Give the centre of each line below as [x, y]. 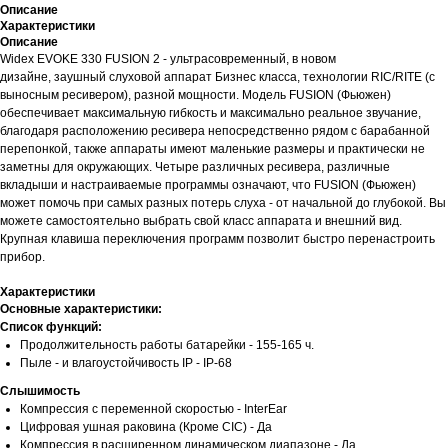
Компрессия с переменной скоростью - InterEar [153, 409]
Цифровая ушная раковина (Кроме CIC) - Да [146, 427]
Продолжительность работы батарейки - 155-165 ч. [167, 345]
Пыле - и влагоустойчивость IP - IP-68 [126, 363]
